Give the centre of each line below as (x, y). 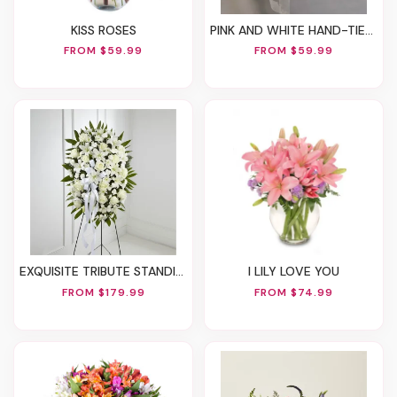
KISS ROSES (107, 30)
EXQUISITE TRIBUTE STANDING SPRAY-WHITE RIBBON (101, 272)
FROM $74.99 (294, 292)
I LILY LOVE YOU (295, 272)
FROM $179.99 (103, 292)
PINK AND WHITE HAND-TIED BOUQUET (291, 30)
